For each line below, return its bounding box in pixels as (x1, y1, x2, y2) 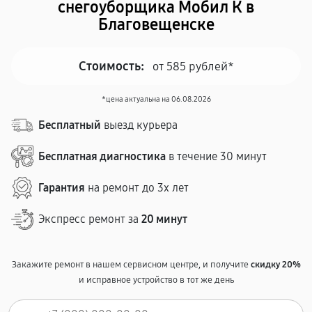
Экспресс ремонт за (38, 212, 141, 226)
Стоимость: (78, 58, 144, 74)
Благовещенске (97, 15, 214, 34)
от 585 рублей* (152, 58, 234, 74)
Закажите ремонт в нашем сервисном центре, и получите (11, 259, 251, 270)
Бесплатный (38, 118, 101, 132)
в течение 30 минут (166, 150, 267, 163)
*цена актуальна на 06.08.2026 (101, 95, 211, 104)
